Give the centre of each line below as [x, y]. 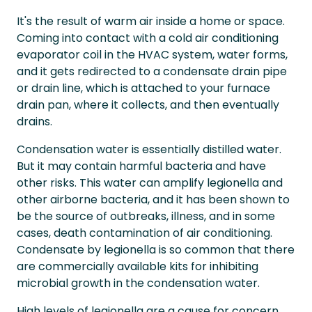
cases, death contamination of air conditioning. [145, 233]
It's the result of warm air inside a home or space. [151, 21]
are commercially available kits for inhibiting [138, 266]
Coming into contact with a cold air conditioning [148, 38]
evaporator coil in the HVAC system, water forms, [152, 55]
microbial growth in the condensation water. [138, 283]
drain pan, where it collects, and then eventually [148, 105]
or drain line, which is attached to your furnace [143, 88]
